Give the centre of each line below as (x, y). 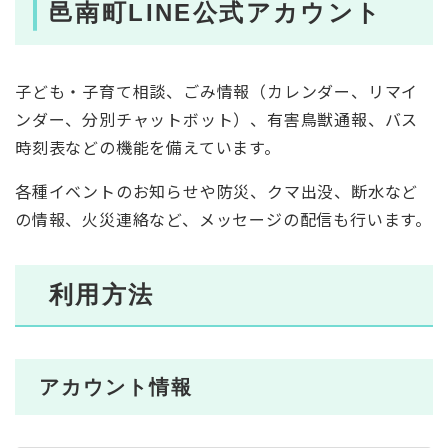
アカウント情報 (116, 387)
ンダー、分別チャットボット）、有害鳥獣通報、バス (217, 119)
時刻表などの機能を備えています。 (148, 147)
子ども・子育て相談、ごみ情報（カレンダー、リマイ (217, 91)
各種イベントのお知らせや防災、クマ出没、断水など (217, 191)
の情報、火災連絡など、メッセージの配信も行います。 (223, 219)
